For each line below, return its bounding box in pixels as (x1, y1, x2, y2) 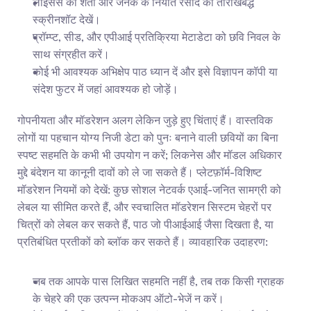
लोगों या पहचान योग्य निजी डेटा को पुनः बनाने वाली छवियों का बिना (17, 131, 278, 144)
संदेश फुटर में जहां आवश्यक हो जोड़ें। (33, 82, 178, 96)
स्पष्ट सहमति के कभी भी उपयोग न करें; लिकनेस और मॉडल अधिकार (17, 148, 282, 162)
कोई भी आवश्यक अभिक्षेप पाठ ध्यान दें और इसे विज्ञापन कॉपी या (33, 65, 278, 78)
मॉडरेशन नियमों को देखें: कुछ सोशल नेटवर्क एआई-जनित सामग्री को (17, 183, 281, 196)
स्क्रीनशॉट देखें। (33, 12, 101, 26)
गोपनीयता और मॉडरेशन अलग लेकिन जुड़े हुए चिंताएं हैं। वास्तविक (17, 113, 273, 127)
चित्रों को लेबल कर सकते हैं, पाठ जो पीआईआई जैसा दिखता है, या (17, 217, 274, 231)
